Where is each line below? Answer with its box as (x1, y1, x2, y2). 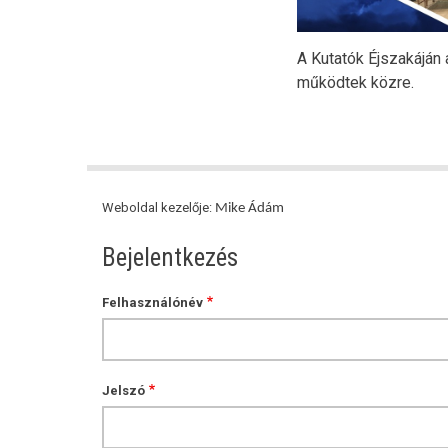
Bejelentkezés (102, 243, 238, 273)
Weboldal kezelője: (102, 200, 215, 216)
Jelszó (102, 383, 145, 399)
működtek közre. (297, 73, 414, 93)
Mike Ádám (215, 201, 284, 217)
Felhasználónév (102, 295, 203, 311)
